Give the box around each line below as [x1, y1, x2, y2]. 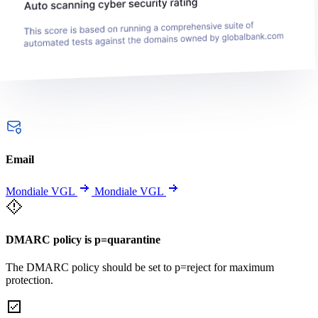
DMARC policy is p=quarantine [6, 233, 160, 246]
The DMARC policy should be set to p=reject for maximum [6, 261, 274, 273]
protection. [6, 273, 53, 286]
